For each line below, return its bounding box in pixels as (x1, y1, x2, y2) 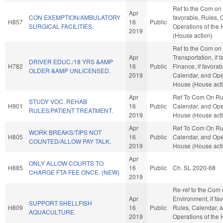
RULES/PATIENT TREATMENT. (29, 106, 113, 114)
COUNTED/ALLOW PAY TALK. (29, 136, 111, 145)
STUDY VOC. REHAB (29, 97, 87, 106)
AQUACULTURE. (29, 207, 76, 216)
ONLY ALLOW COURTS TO (29, 158, 104, 167)
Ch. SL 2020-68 (173, 163, 216, 172)
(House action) (173, 30, 213, 39)
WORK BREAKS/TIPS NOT (29, 127, 102, 136)
